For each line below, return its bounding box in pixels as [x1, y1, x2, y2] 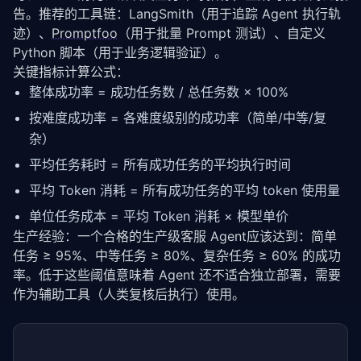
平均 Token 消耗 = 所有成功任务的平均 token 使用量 [29, 182, 340, 198]
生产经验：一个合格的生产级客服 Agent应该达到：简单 [13, 228, 337, 244]
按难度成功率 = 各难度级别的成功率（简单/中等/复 [29, 110, 326, 126]
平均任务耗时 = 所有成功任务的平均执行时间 [29, 156, 291, 172]
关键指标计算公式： [13, 64, 129, 80]
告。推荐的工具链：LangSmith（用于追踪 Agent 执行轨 [13, 6, 341, 22]
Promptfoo [52, 25, 118, 41]
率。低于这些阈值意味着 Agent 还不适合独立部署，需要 [13, 267, 341, 283]
